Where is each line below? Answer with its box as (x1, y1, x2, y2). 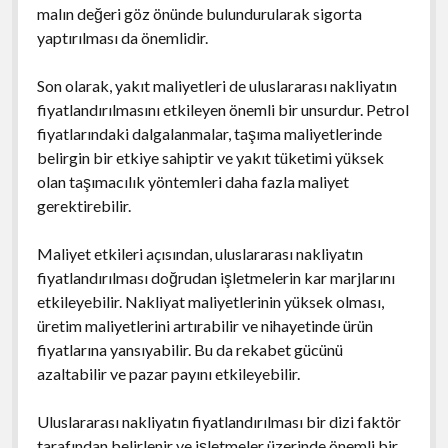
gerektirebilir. (36, 195, 131, 215)
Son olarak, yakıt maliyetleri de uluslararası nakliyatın (36, 75, 397, 95)
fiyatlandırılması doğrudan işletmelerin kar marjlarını (36, 267, 395, 287)
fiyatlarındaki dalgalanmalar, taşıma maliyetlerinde (36, 123, 382, 143)
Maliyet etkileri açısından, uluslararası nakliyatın (36, 243, 363, 263)
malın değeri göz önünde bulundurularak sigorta (36, 3, 362, 23)
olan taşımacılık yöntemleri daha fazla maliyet (36, 171, 349, 191)
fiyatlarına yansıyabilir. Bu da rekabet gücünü (36, 339, 343, 359)
